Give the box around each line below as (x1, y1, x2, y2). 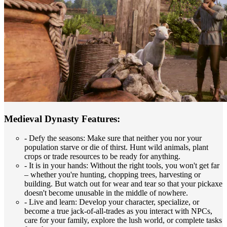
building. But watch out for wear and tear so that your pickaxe (24, 179, 222, 188)
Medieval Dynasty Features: (4, 113, 120, 124)
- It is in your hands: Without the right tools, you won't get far (24, 161, 219, 170)
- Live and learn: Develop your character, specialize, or (24, 198, 199, 207)
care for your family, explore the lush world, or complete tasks (24, 216, 222, 225)
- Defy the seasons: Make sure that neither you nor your (24, 134, 202, 143)
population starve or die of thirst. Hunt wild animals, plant (24, 143, 208, 152)
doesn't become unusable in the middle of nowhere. (24, 188, 188, 198)
